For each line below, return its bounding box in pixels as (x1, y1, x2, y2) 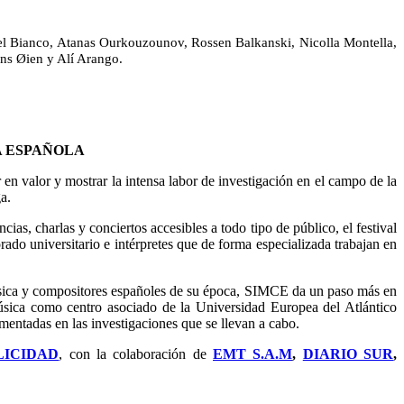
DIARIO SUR (302, 346, 394, 362)
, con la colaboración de (59, 346, 214, 362)
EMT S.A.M (213, 346, 293, 362)
